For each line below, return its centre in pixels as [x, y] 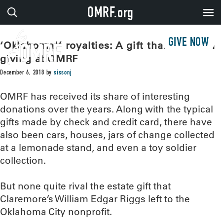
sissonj [63, 73]
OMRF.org [110, 14]
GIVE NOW [188, 43]
